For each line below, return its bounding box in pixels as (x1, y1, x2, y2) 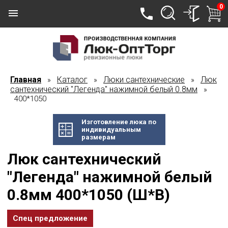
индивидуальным (81, 126, 141, 133)
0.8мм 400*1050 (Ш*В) (7, 186, 170, 204)
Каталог (57, 75, 88, 84)
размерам (81, 133, 116, 141)
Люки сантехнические (103, 75, 185, 84)
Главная (10, 75, 41, 84)
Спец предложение (13, 214, 88, 223)
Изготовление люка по (81, 118, 156, 126)
